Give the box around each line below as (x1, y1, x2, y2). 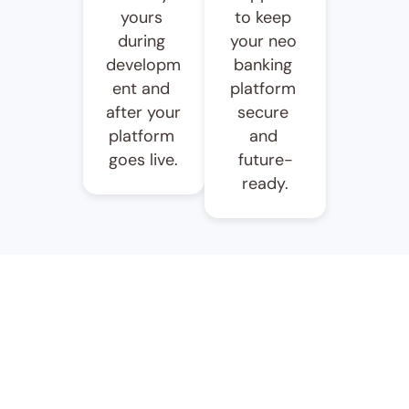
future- (237, 149, 293, 171)
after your (105, 101, 181, 123)
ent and (112, 78, 171, 100)
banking (234, 54, 293, 76)
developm (106, 54, 182, 76)
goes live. (109, 149, 179, 171)
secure (237, 101, 289, 123)
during (117, 30, 165, 52)
